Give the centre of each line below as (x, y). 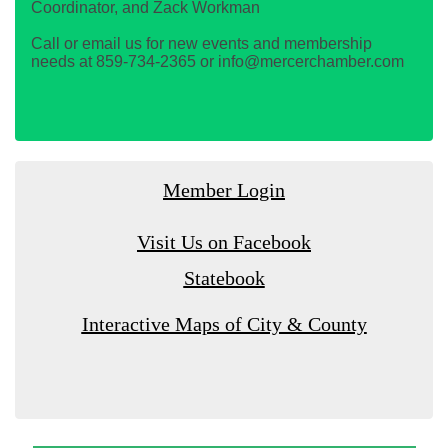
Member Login (224, 189)
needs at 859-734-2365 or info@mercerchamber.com (217, 61)
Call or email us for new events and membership (201, 43)
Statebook (224, 277)
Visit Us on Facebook (224, 241)
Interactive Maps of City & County (224, 323)
